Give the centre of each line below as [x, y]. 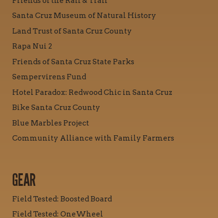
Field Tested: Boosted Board [62, 199]
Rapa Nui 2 [32, 46]
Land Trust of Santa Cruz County [72, 31]
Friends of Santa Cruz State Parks [73, 62]
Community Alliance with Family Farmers [93, 138]
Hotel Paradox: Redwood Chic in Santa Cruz [92, 92]
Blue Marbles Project [51, 123]
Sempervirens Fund [49, 77]
